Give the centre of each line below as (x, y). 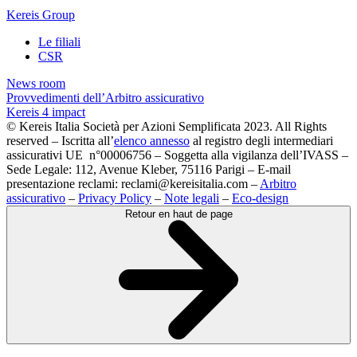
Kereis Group (41, 15)
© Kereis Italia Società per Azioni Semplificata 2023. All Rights (167, 126)
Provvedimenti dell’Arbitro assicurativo (105, 98)
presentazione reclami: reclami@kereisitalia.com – (133, 184)
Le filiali (59, 42)
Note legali (192, 198)
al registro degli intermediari (261, 141)
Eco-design (260, 198)
